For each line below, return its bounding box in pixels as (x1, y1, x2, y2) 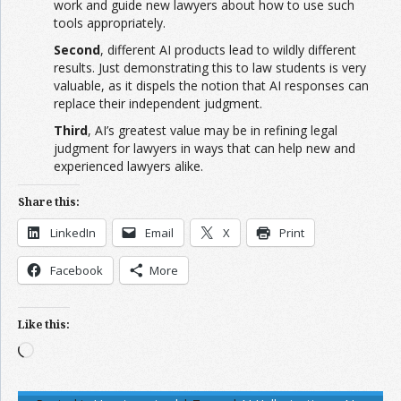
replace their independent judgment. (54, 95, 262, 113)
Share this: (18, 194, 80, 210)
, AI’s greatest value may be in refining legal (88, 122, 337, 140)
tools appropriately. (54, 14, 166, 32)
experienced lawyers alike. (54, 158, 203, 175)
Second (54, 41, 100, 59)
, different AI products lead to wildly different (100, 41, 356, 59)
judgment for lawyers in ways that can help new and (54, 140, 355, 158)
